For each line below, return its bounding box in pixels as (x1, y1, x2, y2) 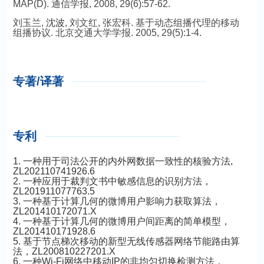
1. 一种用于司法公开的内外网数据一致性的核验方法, (12, 156, 233, 166)
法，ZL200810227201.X (12, 246, 115, 256)
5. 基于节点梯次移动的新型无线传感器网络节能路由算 (12, 236, 240, 246)
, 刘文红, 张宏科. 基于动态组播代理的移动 (64, 18, 239, 28)
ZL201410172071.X (12, 206, 97, 216)
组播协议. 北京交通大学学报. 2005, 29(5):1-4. (12, 28, 202, 38)
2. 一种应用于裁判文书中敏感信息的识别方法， (12, 176, 212, 186)
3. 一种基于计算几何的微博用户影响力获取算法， (12, 196, 221, 206)
